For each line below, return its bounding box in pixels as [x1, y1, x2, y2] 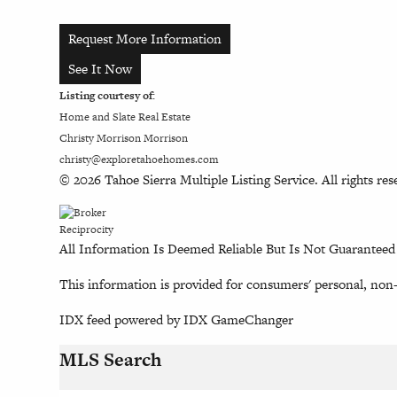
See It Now [68, 58, 133, 78]
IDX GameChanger [183, 309, 294, 329]
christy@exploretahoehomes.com [59, 151, 220, 167]
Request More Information [68, 28, 222, 48]
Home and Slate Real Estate [59, 108, 191, 125]
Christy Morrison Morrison [59, 129, 189, 146]
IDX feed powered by [59, 309, 184, 329]
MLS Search [59, 346, 162, 372]
